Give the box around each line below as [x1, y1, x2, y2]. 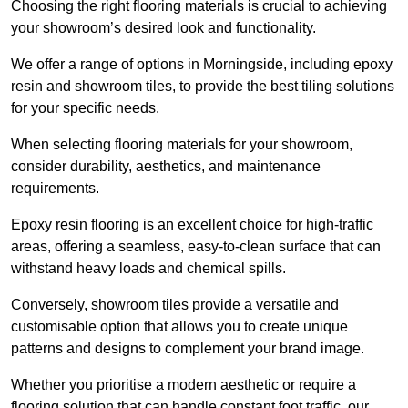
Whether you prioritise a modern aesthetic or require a [11, 377, 356, 393]
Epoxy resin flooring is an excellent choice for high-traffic [11, 217, 373, 233]
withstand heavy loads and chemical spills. [11, 260, 286, 277]
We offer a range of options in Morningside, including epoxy [11, 56, 393, 73]
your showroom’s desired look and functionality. [11, 20, 320, 36]
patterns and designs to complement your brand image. [11, 341, 364, 357]
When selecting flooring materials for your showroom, [11, 137, 352, 153]
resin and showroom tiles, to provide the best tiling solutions [11, 78, 394, 95]
